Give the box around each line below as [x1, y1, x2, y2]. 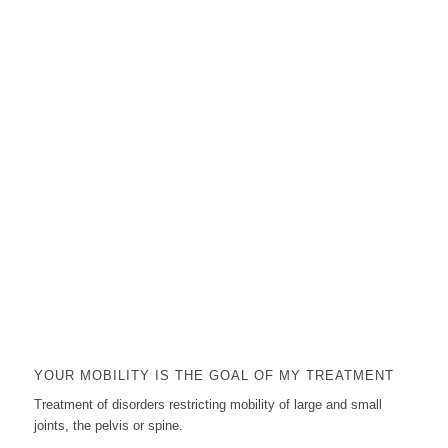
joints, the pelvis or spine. [33, 418, 183, 434]
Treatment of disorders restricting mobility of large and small [33, 397, 382, 413]
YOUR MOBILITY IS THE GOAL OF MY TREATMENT [33, 368, 394, 384]
